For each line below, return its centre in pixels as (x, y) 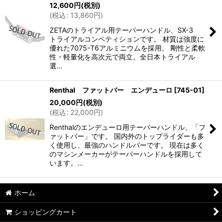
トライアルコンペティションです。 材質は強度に (127, 39)
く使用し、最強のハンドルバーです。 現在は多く (127, 145)
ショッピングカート (46, 212)
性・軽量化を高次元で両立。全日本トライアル (122, 57)
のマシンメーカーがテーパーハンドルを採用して (126, 154)
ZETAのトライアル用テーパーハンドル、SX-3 (125, 30)
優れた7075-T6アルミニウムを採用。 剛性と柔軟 (127, 48)
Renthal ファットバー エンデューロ (111, 90)
